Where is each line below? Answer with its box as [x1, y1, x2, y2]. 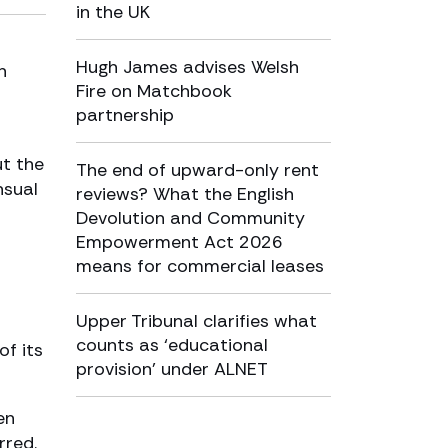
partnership [76, 103, 174, 127]
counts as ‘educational [76, 333, 268, 357]
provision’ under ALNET [76, 357, 268, 381]
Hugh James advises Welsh [76, 55, 299, 79]
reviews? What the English [76, 182, 294, 206]
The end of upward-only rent [76, 158, 319, 182]
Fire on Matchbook [76, 79, 232, 103]
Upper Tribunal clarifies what [76, 309, 317, 333]
